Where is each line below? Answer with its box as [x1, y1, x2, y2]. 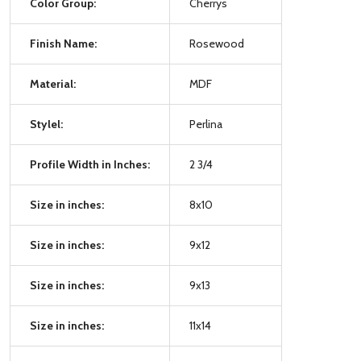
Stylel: [30, 116, 63, 131]
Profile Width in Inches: [30, 156, 150, 172]
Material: [30, 76, 76, 91]
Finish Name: [30, 35, 97, 51]
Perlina [189, 116, 222, 131]
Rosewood [189, 35, 244, 51]
